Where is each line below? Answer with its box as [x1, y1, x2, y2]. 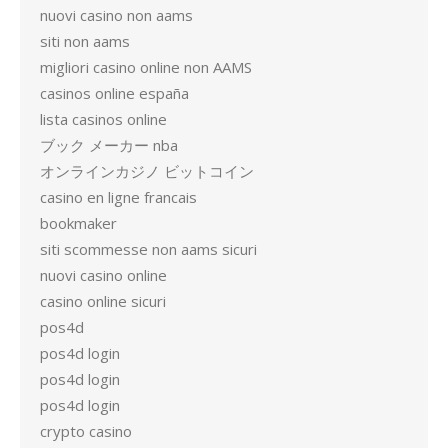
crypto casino [40, 421, 132, 441]
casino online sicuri [40, 291, 166, 311]
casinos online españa [40, 83, 189, 103]
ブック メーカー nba [40, 135, 178, 155]
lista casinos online [40, 109, 167, 129]
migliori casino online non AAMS [40, 57, 252, 77]
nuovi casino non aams [40, 5, 193, 25]
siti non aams [40, 31, 130, 51]
